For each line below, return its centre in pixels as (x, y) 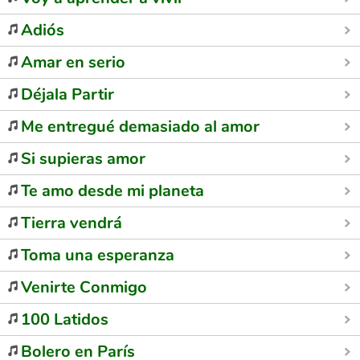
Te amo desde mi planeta (112, 191)
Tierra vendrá (72, 223)
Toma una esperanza (98, 255)
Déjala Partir (67, 94)
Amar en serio (73, 62)
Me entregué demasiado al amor (140, 127)
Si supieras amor (83, 159)
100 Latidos (65, 319)
